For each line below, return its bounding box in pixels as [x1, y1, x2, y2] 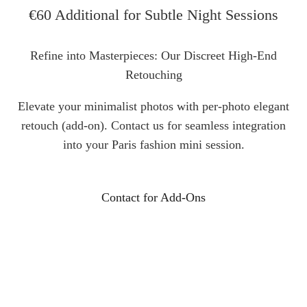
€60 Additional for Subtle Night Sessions [29, 5, 278, 23]
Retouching [125, 67, 182, 82]
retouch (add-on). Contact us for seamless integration [21, 118, 286, 132]
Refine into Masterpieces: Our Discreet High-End [30, 48, 277, 62]
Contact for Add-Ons [101, 190, 206, 204]
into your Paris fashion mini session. [62, 137, 245, 151]
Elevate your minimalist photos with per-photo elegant [18, 99, 289, 113]
